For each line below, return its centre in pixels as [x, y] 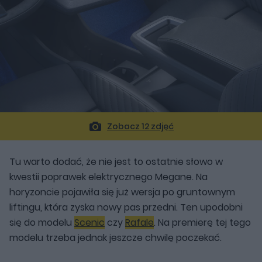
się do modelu [42, 223]
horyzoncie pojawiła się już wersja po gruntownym [122, 192]
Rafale [139, 223]
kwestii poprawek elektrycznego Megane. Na [108, 177]
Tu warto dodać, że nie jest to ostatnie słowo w [116, 162]
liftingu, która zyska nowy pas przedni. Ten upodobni [126, 208]
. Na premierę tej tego [202, 223]
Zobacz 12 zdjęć [140, 127]
